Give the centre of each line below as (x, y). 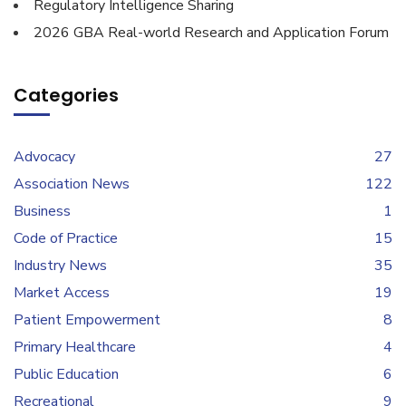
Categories (66, 95)
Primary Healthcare (75, 347)
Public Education (66, 374)
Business (42, 211)
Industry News (60, 266)
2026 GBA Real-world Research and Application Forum (211, 33)
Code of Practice (66, 238)
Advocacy (44, 157)
